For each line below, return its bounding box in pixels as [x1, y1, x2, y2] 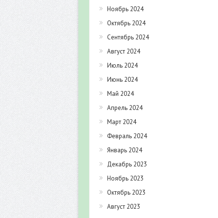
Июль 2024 [107, 61, 138, 70]
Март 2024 [107, 118, 136, 127]
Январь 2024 [107, 146, 142, 155]
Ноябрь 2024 [107, 5, 144, 14]
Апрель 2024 [107, 104, 143, 112]
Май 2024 [107, 90, 134, 98]
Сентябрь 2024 [107, 33, 149, 42]
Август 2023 [107, 202, 140, 211]
